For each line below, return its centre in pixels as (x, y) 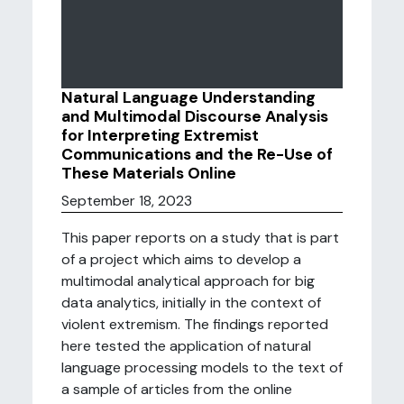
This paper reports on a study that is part (200, 238)
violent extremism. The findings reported (195, 324)
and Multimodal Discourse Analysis (195, 116)
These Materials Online (149, 173)
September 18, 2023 (127, 201)
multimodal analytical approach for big (188, 281)
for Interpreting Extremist (160, 135)
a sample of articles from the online (177, 389)
